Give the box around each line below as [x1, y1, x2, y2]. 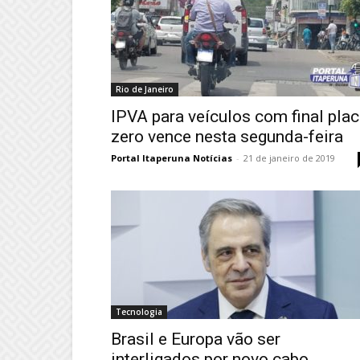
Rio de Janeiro [116, 84, 174, 95]
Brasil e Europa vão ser [111, 329, 280, 349]
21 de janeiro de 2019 [243, 152, 335, 164]
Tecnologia [116, 306, 162, 317]
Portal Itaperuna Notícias [111, 152, 232, 164]
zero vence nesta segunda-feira [111, 127, 343, 146]
